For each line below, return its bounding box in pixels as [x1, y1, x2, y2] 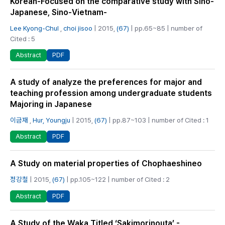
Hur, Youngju [33, 116, 70, 125]
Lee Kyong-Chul [10, 24, 59, 32]
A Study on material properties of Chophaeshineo [10, 159, 202, 169]
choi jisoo [63, 24, 92, 32]
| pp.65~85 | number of [129, 24, 202, 32]
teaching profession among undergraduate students [10, 88, 212, 98]
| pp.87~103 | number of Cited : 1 [107, 116, 209, 125]
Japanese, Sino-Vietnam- [10, 7, 107, 17]
